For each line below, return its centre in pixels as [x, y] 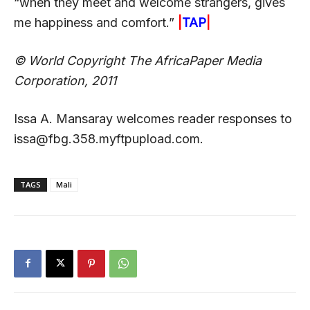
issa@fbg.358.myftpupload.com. [109, 138]
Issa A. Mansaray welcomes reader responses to [153, 118]
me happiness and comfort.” [96, 22]
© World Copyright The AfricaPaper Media [138, 60]
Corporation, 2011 [65, 80]
